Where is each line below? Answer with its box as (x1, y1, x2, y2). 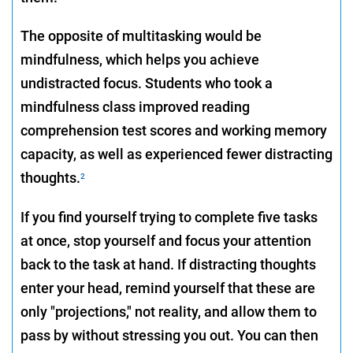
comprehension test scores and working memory (20, 122, 327, 139)
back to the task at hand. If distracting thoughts (20, 256, 316, 273)
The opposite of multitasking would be (20, 28, 262, 45)
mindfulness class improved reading (20, 98, 250, 116)
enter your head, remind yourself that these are (20, 280, 315, 297)
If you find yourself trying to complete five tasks (20, 209, 318, 226)
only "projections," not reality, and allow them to (20, 303, 317, 321)
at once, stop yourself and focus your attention (20, 232, 311, 250)
